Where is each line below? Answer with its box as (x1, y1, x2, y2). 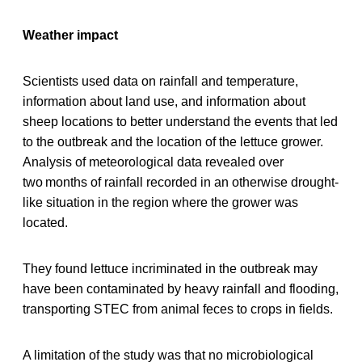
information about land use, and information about (23, 94, 305, 108)
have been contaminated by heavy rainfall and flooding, (23, 281, 339, 296)
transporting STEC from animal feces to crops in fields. (23, 301, 333, 316)
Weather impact (23, 27, 118, 42)
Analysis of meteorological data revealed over (23, 154, 284, 169)
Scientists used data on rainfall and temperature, (23, 74, 298, 88)
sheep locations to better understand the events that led (23, 114, 338, 128)
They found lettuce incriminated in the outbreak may (23, 261, 318, 276)
